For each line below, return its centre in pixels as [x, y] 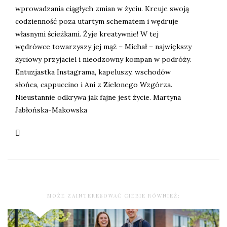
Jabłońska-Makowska [51, 110]
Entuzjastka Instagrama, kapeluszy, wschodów [93, 72]
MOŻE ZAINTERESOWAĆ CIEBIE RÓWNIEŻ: [113, 196]
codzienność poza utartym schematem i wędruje [97, 22]
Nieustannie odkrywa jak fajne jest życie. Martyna [98, 98]
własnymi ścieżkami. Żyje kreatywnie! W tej [87, 34]
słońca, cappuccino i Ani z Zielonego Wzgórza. [94, 85]
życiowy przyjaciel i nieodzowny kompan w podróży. [103, 60]
